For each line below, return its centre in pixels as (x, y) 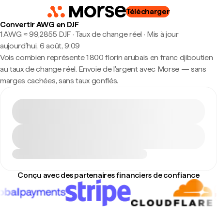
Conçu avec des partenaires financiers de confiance (108, 175)
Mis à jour (163, 34)
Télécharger (148, 11)
